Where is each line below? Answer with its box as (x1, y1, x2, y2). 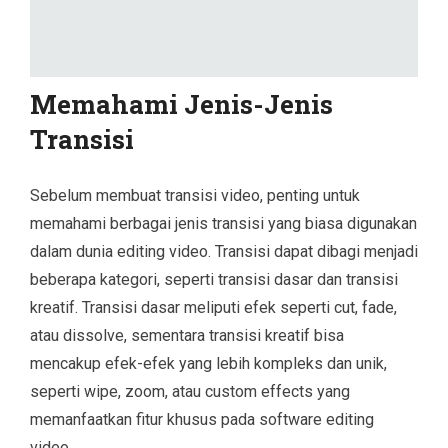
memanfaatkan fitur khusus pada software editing (30, 409, 374, 429)
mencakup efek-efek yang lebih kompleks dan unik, (30, 353, 387, 373)
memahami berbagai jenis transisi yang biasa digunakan (30, 213, 417, 233)
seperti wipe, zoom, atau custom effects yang (30, 381, 350, 401)
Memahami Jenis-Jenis (30, 86, 333, 121)
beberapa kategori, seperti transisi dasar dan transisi (30, 269, 398, 289)
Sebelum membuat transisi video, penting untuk (30, 185, 360, 205)
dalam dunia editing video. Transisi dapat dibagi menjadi (30, 241, 418, 261)
